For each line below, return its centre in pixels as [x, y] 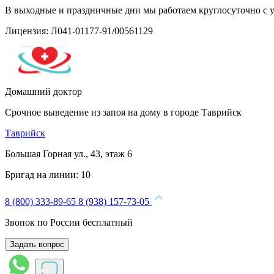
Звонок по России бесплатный [69, 222]
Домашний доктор [43, 91]
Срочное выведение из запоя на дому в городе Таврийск [123, 112]
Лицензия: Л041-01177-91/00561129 [79, 31]
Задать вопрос [37, 244]
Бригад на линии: [43, 175]
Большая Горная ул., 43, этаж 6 [68, 154]
